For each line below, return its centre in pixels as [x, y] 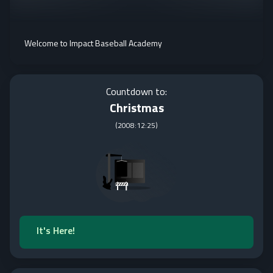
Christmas [136, 108]
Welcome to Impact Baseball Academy [93, 43]
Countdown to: [136, 91]
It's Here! [56, 230]
